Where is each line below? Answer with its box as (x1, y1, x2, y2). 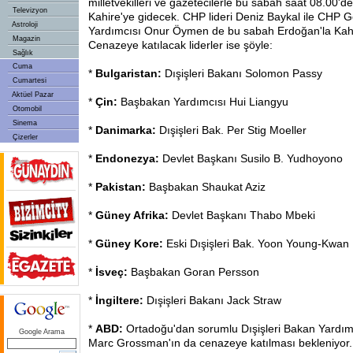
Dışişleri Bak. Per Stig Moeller (159, 124, 307, 136)
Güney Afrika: (95, 209, 172, 221)
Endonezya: (95, 152, 162, 165)
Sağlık (10, 49, 33, 57)
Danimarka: (95, 124, 159, 136)
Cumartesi (10, 76, 46, 84)
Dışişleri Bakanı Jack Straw (147, 294, 281, 307)
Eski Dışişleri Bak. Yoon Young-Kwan (166, 237, 349, 250)
